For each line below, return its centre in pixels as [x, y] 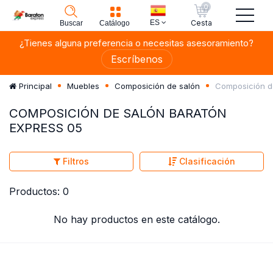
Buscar [71, 23]
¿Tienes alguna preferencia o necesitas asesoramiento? [136, 43]
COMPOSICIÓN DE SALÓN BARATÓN [118, 113]
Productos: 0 [39, 191]
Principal [34, 86]
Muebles [83, 86]
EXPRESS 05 [46, 128]
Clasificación [206, 161]
